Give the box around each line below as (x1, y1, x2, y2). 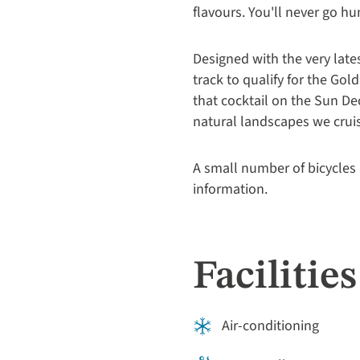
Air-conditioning (222, 316, 319, 336)
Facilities (193, 257, 357, 297)
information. (193, 179, 268, 199)
